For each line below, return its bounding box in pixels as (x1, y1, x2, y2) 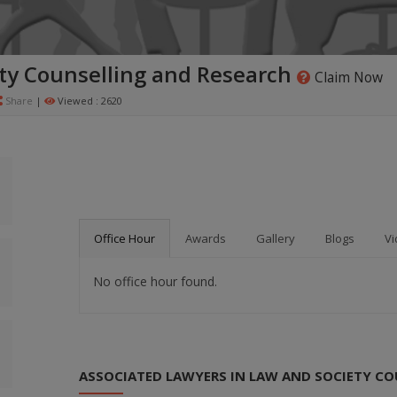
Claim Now (311, 67, 383, 87)
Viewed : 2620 (55, 94, 122, 107)
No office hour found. (93, 273, 217, 290)
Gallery (256, 230, 295, 246)
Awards (185, 230, 226, 246)
